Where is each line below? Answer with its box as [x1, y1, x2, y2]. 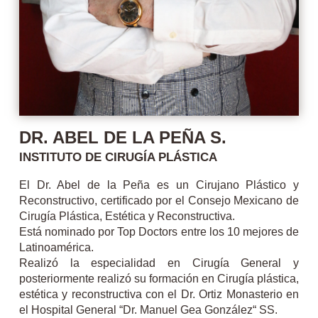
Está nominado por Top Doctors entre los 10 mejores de [18, 224, 300, 238]
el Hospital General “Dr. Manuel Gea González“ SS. [18, 302, 278, 316]
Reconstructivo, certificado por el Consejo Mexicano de [18, 193, 300, 207]
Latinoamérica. [18, 240, 94, 253]
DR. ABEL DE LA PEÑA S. [18, 127, 226, 147]
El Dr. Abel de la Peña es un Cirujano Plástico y [18, 177, 300, 191]
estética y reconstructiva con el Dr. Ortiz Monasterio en [18, 287, 300, 300]
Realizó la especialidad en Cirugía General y [18, 256, 300, 269]
